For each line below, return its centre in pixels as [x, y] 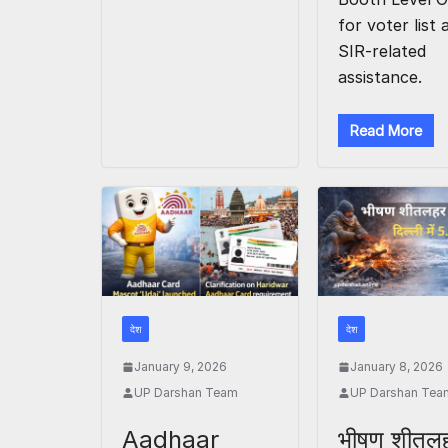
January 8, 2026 [397, 367]
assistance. [380, 77]
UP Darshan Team [186, 393]
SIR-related [382, 51]
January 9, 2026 [180, 367]
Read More [386, 131]
